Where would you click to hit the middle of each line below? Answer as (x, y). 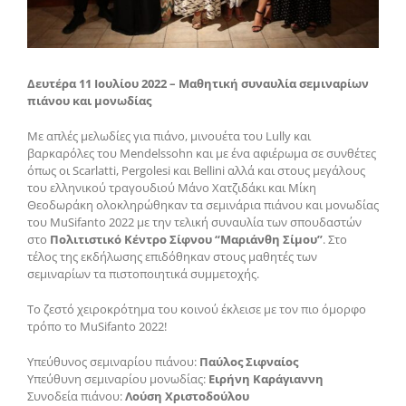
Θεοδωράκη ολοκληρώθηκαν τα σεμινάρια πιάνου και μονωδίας (203, 204)
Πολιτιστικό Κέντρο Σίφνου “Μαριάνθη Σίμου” (186, 239)
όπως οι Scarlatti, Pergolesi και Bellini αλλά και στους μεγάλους (196, 170)
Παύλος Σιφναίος (249, 361)
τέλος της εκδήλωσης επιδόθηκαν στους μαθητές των (172, 256)
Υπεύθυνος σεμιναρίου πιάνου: (113, 361)
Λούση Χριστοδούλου (186, 396)
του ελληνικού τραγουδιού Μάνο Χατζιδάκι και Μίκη (172, 187)
